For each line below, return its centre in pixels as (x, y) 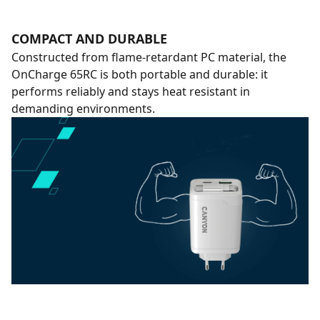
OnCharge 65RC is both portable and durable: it (140, 74)
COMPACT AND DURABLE (89, 39)
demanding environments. (83, 109)
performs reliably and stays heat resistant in (131, 91)
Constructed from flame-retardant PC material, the (149, 57)
